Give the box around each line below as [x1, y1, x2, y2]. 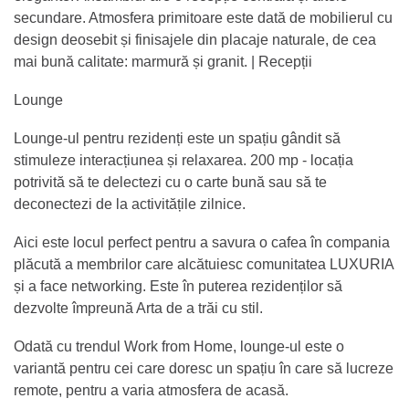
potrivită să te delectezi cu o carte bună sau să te [14, 173, 327, 190]
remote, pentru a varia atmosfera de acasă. [14, 382, 292, 398]
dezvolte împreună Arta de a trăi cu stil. [14, 299, 267, 316]
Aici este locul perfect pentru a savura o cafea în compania [14, 234, 390, 250]
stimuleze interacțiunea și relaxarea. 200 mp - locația [14, 152, 353, 168]
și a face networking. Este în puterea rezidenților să [14, 278, 342, 294]
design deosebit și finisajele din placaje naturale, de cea [14, 31, 376, 47]
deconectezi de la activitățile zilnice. [14, 195, 246, 212]
